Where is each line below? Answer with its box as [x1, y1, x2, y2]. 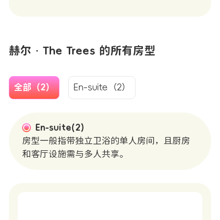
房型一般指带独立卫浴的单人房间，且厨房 [22, 136, 190, 145]
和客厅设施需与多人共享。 [22, 149, 128, 159]
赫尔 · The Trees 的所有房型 [9, 45, 156, 56]
